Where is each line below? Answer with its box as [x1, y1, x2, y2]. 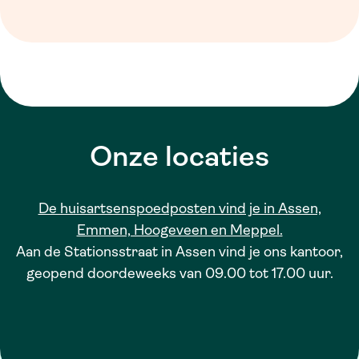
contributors [290, 335, 339, 349]
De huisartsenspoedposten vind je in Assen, [38, 200, 321, 216]
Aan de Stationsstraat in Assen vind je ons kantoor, [16, 243, 343, 260]
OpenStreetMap [228, 335, 290, 349]
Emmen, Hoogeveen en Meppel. [76, 221, 283, 238]
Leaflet [187, 335, 212, 349]
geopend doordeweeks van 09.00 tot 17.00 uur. [26, 264, 333, 281]
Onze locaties [90, 139, 269, 173]
